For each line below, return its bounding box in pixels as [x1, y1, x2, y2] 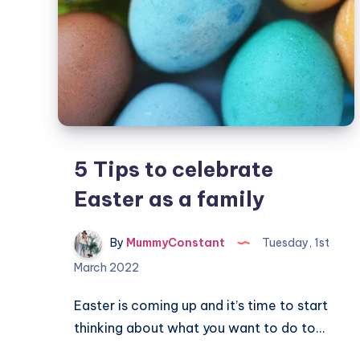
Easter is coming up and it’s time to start [74, 297, 328, 313]
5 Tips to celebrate [74, 156, 273, 182]
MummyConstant [124, 235, 225, 251]
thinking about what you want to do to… [74, 320, 325, 336]
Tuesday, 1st [260, 235, 329, 251]
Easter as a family [74, 186, 265, 212]
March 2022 [74, 260, 139, 275]
